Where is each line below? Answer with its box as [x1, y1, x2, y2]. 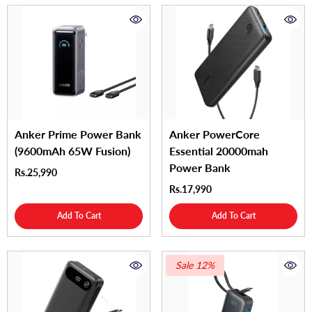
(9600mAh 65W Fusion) [15, 143, 130, 157]
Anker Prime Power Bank [15, 127, 141, 141]
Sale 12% [175, 258, 214, 271]
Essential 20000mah [169, 143, 268, 157]
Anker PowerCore [169, 127, 260, 141]
